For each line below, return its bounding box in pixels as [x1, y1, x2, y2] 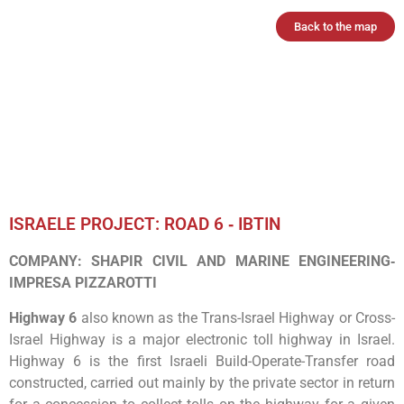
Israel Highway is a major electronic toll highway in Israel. [9, 330, 395, 348]
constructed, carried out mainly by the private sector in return [9, 373, 395, 391]
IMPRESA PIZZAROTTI [9, 274, 157, 292]
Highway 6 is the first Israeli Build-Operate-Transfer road [9, 352, 395, 370]
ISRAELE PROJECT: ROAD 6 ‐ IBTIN [9, 214, 280, 235]
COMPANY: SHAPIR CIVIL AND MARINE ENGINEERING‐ [9, 252, 395, 271]
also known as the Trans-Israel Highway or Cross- [77, 308, 396, 326]
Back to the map [294, 19, 377, 33]
